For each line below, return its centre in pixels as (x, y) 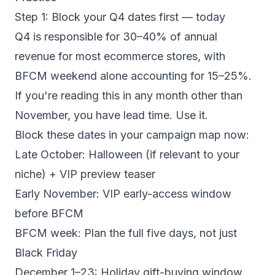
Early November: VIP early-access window (123, 194)
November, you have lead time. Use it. (111, 115)
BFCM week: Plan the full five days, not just (126, 233)
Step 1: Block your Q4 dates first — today (120, 17)
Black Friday (46, 253)
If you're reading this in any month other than (129, 95)
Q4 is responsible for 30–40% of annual (116, 37)
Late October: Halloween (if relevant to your (127, 154)
